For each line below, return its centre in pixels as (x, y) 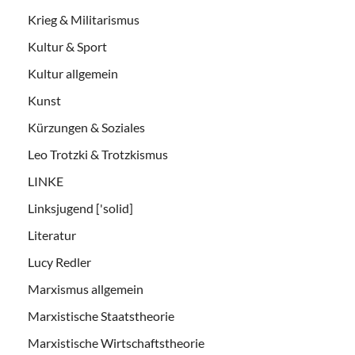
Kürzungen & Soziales (86, 127)
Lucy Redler (59, 261)
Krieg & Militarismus (84, 19)
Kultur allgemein (73, 73)
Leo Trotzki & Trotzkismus (98, 154)
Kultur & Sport (67, 46)
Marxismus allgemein (86, 288)
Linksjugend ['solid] (80, 208)
